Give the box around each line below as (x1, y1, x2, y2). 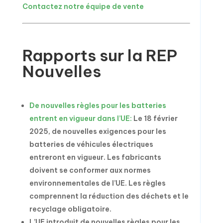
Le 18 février (131, 114, 178, 123)
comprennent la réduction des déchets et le (29, 192, 189, 201)
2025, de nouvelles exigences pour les (29, 127, 166, 136)
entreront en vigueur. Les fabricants (29, 153, 161, 162)
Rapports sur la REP (22, 45, 177, 65)
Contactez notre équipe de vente (22, 2, 144, 11)
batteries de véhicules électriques (29, 140, 153, 149)
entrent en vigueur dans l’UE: (29, 114, 132, 123)
